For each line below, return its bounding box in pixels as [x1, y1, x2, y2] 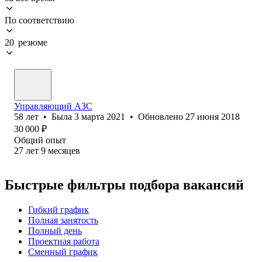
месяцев [48, 145, 80, 156]
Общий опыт [14, 135, 66, 145]
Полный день [28, 225, 82, 236]
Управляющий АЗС [14, 101, 92, 111]
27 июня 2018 [185, 111, 240, 122]
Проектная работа [28, 236, 99, 246]
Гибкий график [28, 204, 89, 215]
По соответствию [5, 15, 74, 25]
